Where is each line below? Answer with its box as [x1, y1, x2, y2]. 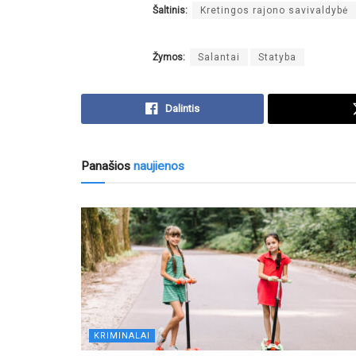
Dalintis [165, 102, 200, 114]
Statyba [258, 51, 296, 63]
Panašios [81, 158, 130, 173]
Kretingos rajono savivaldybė [200, 4, 348, 16]
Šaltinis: [153, 4, 188, 16]
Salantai [198, 51, 240, 63]
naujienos [130, 158, 184, 173]
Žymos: [153, 51, 185, 63]
